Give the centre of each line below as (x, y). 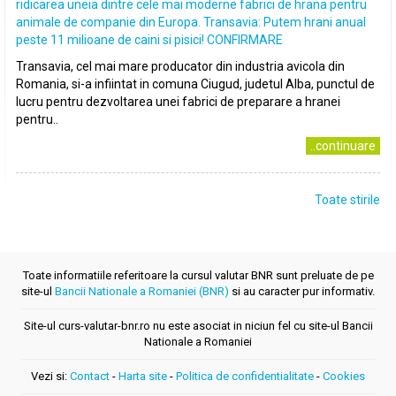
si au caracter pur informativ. (302, 291)
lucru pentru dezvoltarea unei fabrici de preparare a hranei (178, 102)
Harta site (143, 376)
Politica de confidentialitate (245, 376)
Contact (90, 376)
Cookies (344, 376)
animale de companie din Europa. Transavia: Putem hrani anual (191, 22)
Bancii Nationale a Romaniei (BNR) (142, 291)
